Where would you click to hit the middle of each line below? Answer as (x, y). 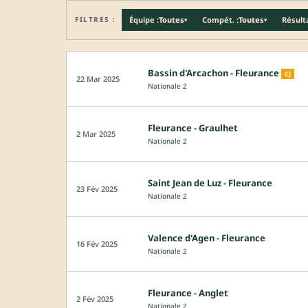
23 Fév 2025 (97, 188)
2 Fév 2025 (95, 298)
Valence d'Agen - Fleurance (207, 238)
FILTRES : (96, 20)
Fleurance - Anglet (188, 293)
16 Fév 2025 (97, 243)
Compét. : (220, 20)
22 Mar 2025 (98, 78)
